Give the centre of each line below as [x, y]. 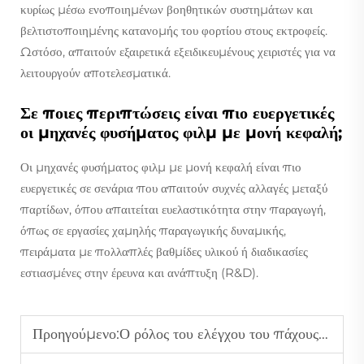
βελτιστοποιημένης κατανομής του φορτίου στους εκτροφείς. [174, 30]
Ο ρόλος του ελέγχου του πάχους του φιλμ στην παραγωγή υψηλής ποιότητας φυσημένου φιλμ [219, 334]
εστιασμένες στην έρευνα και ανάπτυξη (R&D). [139, 272]
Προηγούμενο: [76, 334]
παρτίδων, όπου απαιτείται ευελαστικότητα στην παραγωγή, [173, 209]
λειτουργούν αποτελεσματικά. [95, 72]
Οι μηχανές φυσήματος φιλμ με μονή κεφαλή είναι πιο [161, 167]
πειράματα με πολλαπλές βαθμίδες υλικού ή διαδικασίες [164, 251]
